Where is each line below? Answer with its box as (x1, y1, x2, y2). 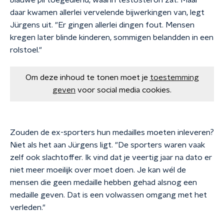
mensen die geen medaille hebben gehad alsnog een (10, 178, 197, 186)
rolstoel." (10, 46, 42, 54)
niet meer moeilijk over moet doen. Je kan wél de (10, 166, 186, 174)
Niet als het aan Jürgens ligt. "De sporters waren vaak (10, 141, 205, 149)
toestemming (149, 73, 199, 81)
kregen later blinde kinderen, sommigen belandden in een (10, 33, 213, 41)
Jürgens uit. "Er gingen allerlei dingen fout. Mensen (10, 21, 194, 29)
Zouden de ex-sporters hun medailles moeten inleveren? (10, 128, 214, 136)
